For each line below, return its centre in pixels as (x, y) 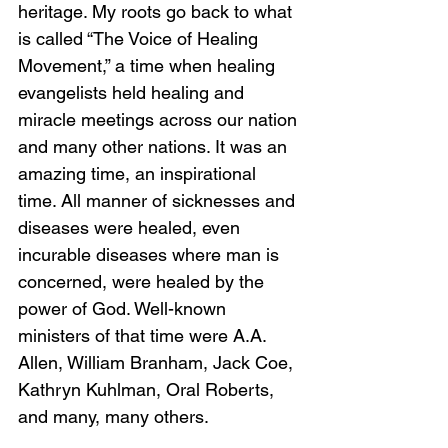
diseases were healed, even (131, 227)
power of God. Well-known (124, 308)
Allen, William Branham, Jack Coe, (158, 362)
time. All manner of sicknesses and (159, 200)
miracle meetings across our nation (160, 119)
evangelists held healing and (133, 92)
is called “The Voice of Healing (140, 38)
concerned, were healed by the (143, 281)
